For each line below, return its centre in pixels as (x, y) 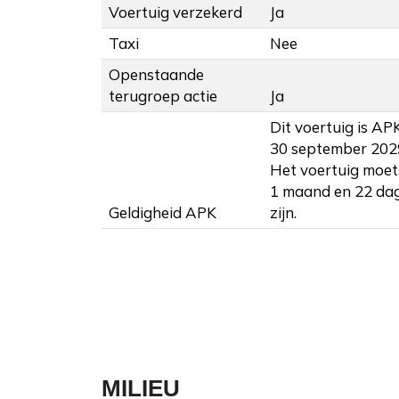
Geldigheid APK (163, 213)
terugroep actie (163, 96)
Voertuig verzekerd (175, 12)
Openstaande (156, 75)
